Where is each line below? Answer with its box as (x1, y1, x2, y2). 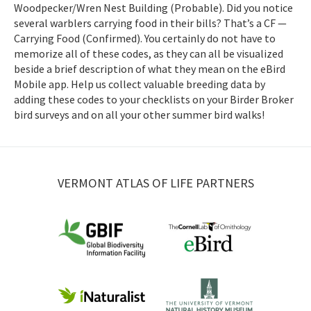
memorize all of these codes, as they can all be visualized (14, 46, 283, 60)
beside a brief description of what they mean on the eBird (14, 61, 285, 76)
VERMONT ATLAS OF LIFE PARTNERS (57, 174, 254, 191)
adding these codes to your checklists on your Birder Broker (14, 92, 294, 106)
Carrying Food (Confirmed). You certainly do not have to (14, 31, 276, 45)
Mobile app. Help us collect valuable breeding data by (14, 76, 265, 91)
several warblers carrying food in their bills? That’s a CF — (14, 15, 287, 30)
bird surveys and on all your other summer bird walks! (14, 107, 267, 121)
